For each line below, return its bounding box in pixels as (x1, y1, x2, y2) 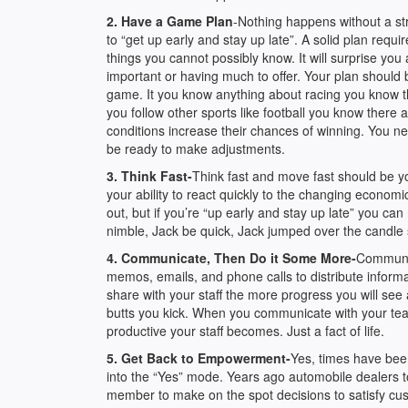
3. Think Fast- (107, 167, 192, 185)
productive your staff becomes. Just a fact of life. (107, 321, 384, 340)
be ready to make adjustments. (107, 139, 285, 158)
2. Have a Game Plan (107, 12, 233, 30)
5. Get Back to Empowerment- (107, 349, 291, 367)
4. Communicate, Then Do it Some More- (107, 249, 356, 267)
